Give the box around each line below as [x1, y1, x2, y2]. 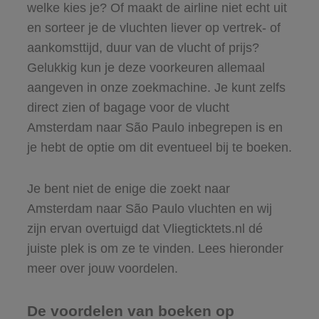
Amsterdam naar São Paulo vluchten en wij [26, 201, 272, 216]
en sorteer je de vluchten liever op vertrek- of [26, 20, 281, 35]
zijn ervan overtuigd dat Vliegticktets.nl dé [26, 221, 263, 236]
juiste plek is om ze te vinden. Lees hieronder [26, 241, 283, 256]
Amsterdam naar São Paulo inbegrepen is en [26, 120, 283, 135]
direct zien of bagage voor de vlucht [26, 100, 229, 115]
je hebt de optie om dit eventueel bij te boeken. [26, 140, 292, 155]
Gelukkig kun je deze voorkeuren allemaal [26, 60, 265, 75]
